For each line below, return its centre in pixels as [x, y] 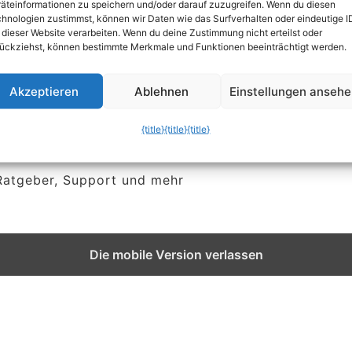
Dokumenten [159, 59]
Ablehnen [162, 91]
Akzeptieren [44, 91]
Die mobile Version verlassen [176, 255]
